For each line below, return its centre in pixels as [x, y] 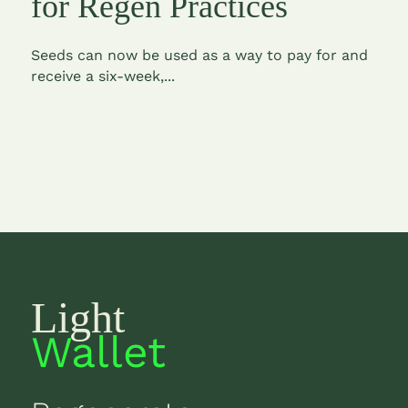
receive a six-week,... [102, 76]
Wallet [98, 352]
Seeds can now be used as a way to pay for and [199, 55]
